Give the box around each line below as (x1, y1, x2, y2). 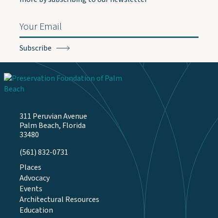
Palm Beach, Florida (19, 120, 86, 131)
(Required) (20, 29, 48, 37)
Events (19, 183, 42, 194)
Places (19, 162, 41, 173)
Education (19, 205, 53, 216)
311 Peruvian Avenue (19, 111, 87, 122)
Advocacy (19, 173, 50, 183)
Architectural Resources (19, 194, 99, 205)
